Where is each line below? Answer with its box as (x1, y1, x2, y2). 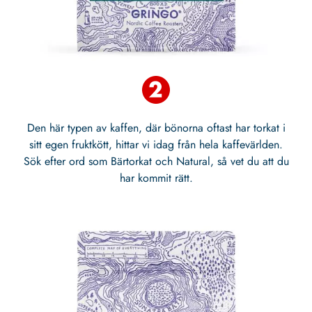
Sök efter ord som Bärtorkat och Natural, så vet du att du (23, 153, 289, 170)
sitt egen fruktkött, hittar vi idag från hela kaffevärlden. (29, 136, 283, 153)
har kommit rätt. (119, 170, 193, 187)
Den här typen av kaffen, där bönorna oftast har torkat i (26, 120, 286, 136)
